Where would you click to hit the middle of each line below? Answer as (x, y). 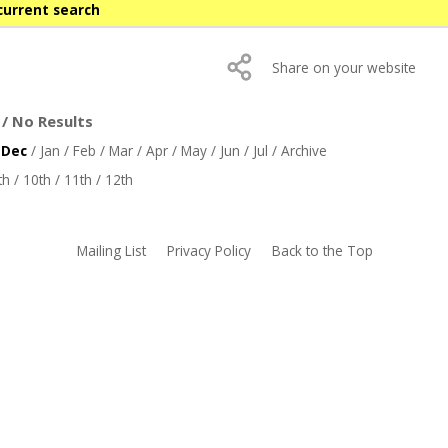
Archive (303, 151)
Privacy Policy (208, 251)
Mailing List (111, 251)
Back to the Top (322, 251)
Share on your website (344, 68)
